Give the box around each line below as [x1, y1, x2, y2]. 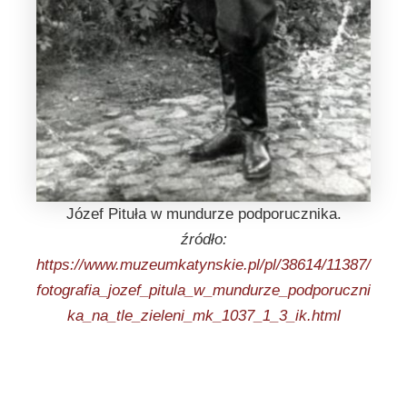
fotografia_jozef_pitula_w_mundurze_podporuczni [36, 281, 371, 299]
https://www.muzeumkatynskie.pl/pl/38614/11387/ [36, 255, 371, 273]
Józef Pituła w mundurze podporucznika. [65, 204, 342, 223]
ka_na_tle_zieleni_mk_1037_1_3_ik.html [66, 306, 341, 324]
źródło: [180, 230, 227, 248]
